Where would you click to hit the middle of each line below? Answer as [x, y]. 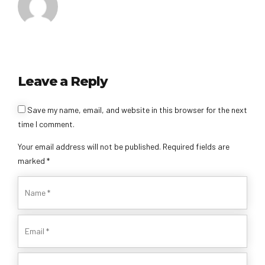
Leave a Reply [63, 81]
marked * [34, 160]
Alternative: [39, 109]
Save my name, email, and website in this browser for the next [137, 109]
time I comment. [46, 124]
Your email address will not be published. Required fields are [124, 146]
